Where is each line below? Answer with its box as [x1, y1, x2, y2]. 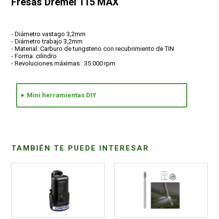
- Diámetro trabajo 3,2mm [11, 37, 83, 45]
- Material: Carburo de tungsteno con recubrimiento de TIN [11, 44, 175, 52]
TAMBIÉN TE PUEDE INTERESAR [11, 144, 150, 153]
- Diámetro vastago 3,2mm [11, 30, 86, 38]
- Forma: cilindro [11, 52, 57, 60]
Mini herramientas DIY [27, 91, 97, 99]
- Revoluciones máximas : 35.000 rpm [11, 59, 116, 67]
